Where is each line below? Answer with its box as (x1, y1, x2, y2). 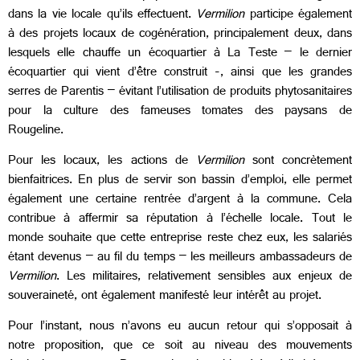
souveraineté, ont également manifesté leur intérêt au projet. (8, 284, 321, 309)
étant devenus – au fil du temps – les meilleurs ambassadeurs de (8, 245, 352, 271)
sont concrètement (252, 149, 352, 174)
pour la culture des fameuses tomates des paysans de (8, 99, 352, 125)
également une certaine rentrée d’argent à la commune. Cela (8, 187, 352, 213)
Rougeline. (8, 118, 67, 144)
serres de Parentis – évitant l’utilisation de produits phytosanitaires (8, 80, 352, 105)
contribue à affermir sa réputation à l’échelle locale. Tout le (8, 207, 352, 232)
